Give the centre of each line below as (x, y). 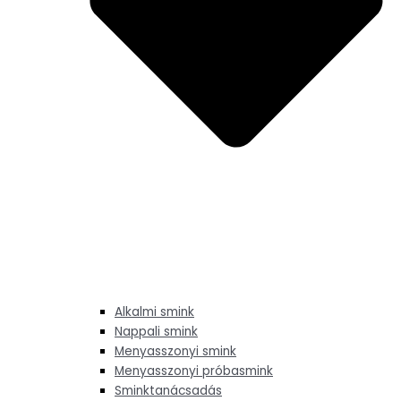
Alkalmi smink (154, 312)
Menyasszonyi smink (175, 352)
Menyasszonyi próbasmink (194, 371)
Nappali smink (156, 332)
